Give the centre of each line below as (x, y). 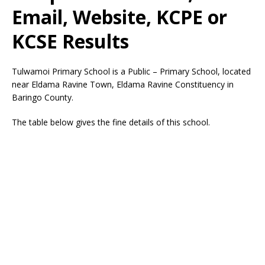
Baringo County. (43, 97)
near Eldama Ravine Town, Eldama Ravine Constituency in (123, 84)
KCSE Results (70, 41)
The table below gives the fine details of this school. (111, 122)
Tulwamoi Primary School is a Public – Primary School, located (131, 71)
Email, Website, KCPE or (119, 17)
